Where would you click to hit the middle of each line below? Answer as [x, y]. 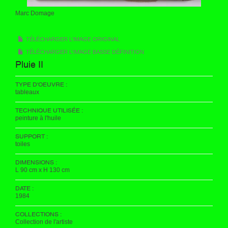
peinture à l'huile [38, 118]
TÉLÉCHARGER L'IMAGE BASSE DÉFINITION [85, 52]
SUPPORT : [32, 136]
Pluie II [29, 64]
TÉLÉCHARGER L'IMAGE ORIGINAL [73, 39]
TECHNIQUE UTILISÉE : [49, 110]
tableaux [27, 92]
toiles [23, 144]
